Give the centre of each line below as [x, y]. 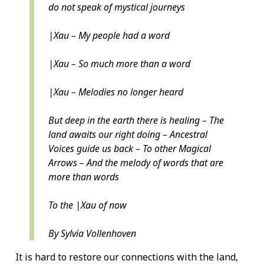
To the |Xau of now [88, 205]
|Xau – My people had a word [109, 36]
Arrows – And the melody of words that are [136, 163]
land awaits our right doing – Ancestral [128, 135]
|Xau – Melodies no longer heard [116, 92]
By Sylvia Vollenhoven [92, 234]
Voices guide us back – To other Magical [130, 149]
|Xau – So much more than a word [119, 64]
